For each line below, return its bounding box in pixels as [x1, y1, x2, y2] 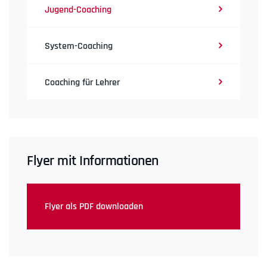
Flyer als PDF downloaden [45, 200, 143, 213]
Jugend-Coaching [45, 4, 111, 17]
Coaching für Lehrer [45, 76, 120, 89]
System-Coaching [45, 40, 113, 53]
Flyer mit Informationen [27, 152, 159, 170]
